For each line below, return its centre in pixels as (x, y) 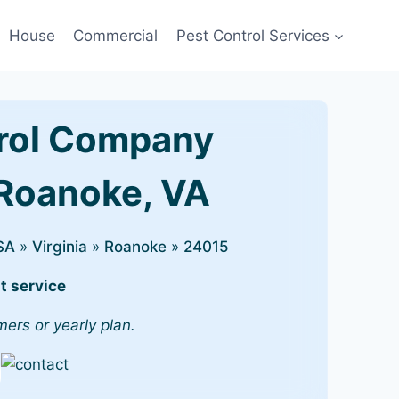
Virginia (60, 247)
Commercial (116, 35)
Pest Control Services (252, 35)
